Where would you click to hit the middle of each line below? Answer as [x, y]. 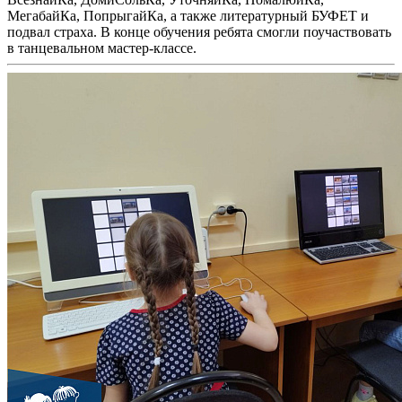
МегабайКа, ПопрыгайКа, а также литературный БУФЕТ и [188, 16]
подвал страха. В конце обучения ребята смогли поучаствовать [199, 32]
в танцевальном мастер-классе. [102, 48]
